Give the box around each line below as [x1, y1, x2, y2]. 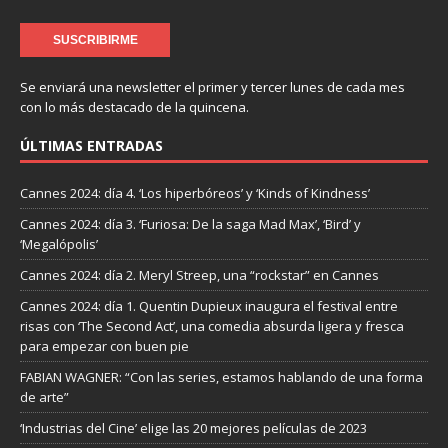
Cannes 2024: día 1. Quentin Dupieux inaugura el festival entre [20, 297, 398, 316]
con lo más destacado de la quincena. [20, 98, 249, 117]
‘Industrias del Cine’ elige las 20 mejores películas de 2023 [20, 419, 367, 438]
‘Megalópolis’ [20, 235, 98, 254]
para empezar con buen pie [20, 337, 189, 356]
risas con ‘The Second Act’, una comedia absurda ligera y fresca [20, 317, 404, 336]
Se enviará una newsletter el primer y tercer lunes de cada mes [20, 78, 405, 97]
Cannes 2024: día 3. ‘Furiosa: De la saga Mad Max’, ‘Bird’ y [20, 215, 361, 234]
